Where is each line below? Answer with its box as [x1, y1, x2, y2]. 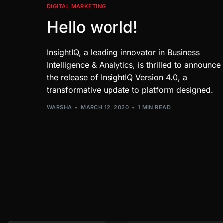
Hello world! [47, 17, 138, 37]
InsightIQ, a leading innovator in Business [47, 47, 200, 58]
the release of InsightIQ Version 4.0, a [47, 72, 187, 83]
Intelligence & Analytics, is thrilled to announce [47, 60, 221, 70]
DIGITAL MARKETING [47, 3, 106, 10]
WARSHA [47, 103, 72, 111]
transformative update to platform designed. [47, 85, 213, 95]
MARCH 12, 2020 [81, 103, 129, 111]
